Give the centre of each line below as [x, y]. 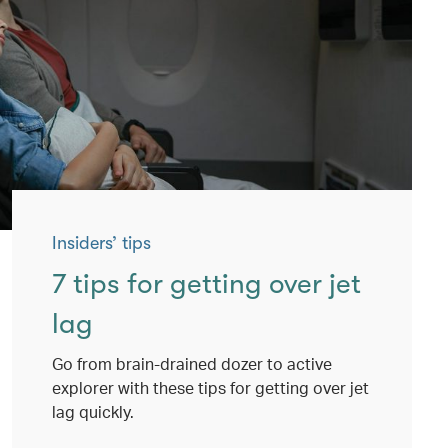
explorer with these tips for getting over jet [210, 387]
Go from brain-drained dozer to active [192, 363]
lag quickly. [93, 411]
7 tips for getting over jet [206, 284]
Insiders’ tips [101, 243]
